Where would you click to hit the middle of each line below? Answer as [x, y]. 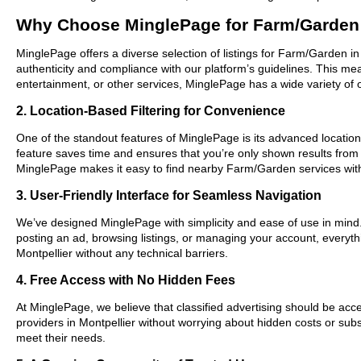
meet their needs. [61, 337]
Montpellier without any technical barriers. [122, 253]
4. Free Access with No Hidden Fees [126, 279]
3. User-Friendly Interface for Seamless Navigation [169, 195]
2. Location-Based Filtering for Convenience [151, 110]
